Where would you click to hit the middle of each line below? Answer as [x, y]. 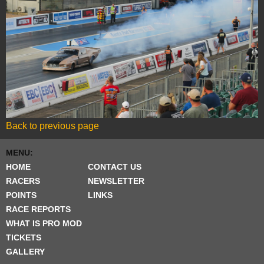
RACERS [23, 181]
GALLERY [25, 252]
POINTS [21, 195]
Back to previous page [52, 126]
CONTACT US [115, 167]
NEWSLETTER [116, 181]
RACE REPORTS [38, 209]
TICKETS [24, 238]
